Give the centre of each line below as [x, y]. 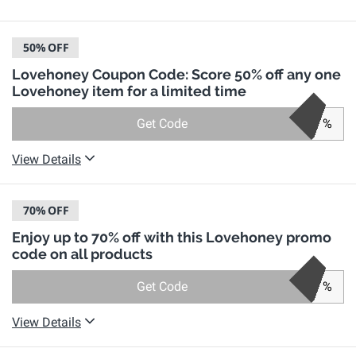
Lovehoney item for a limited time [129, 91]
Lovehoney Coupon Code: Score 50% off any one [176, 74]
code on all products [82, 254]
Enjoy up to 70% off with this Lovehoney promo [172, 237]
